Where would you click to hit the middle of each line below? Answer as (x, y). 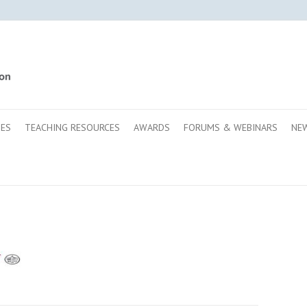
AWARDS (152, 127)
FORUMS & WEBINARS (231, 127)
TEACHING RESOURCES (72, 127)
